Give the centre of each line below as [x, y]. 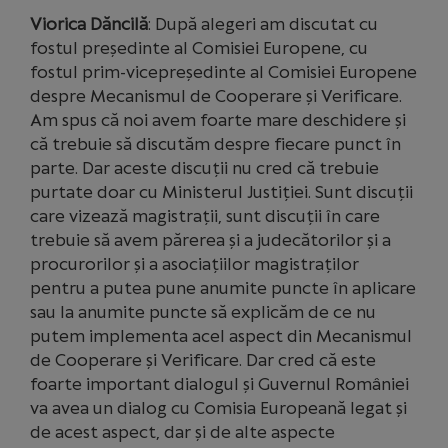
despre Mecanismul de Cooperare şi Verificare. [216, 96]
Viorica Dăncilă [89, 24]
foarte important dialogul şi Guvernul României [219, 384]
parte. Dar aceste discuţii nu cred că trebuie [204, 168]
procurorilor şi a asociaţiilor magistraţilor [194, 264]
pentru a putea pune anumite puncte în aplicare [223, 288]
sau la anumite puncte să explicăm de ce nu [203, 312]
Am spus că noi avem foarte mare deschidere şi [218, 120]
